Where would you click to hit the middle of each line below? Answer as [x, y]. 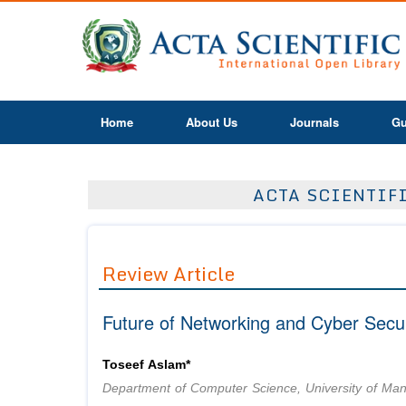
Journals [314, 122]
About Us [212, 122]
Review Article [169, 274]
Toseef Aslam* [146, 365]
